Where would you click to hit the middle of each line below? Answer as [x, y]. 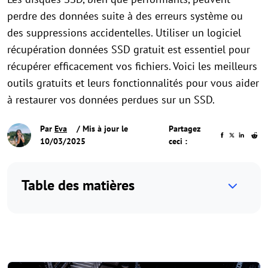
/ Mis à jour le [101, 129]
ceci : [178, 141]
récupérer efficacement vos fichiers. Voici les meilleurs [132, 66]
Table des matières [78, 185]
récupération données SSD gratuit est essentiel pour [129, 49]
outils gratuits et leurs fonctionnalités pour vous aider [133, 83]
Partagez [185, 129]
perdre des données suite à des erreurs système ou [125, 16]
